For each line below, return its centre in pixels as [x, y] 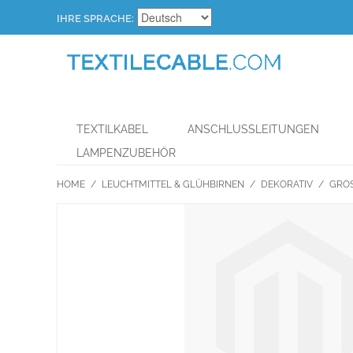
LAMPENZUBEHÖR [126, 153]
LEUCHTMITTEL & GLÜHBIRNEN [173, 184]
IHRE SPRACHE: [95, 19]
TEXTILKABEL [112, 129]
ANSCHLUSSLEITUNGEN [253, 129]
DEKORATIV [287, 184]
